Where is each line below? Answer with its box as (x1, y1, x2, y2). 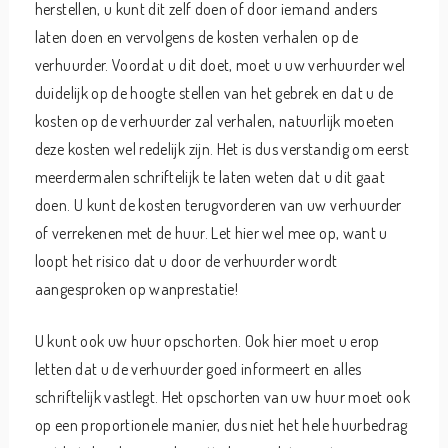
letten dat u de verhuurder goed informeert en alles (34, 359, 362, 379)
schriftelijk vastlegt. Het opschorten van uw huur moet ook (34, 387, 411, 407)
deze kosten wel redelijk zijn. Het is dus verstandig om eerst (34, 139, 410, 159)
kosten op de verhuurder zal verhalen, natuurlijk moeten (34, 111, 395, 131)
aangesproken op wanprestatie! (34, 279, 238, 299)
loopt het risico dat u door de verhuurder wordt (34, 251, 338, 271)
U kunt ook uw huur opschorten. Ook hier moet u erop (34, 331, 380, 351)
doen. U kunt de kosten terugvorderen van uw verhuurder (34, 195, 402, 215)
